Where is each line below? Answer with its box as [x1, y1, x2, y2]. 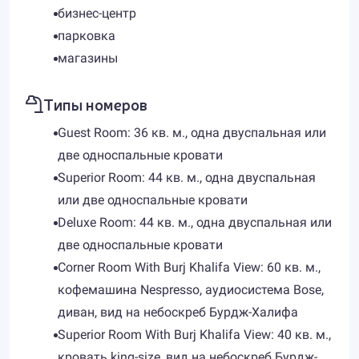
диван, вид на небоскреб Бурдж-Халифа [58, 305, 298, 320]
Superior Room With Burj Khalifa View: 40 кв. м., [58, 327, 331, 342]
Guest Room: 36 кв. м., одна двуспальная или [58, 125, 326, 140]
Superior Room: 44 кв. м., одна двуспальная [58, 170, 316, 185]
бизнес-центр [58, 6, 136, 21]
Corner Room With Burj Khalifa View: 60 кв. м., [58, 260, 321, 275]
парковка [58, 28, 115, 43]
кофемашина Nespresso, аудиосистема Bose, [58, 282, 324, 297]
